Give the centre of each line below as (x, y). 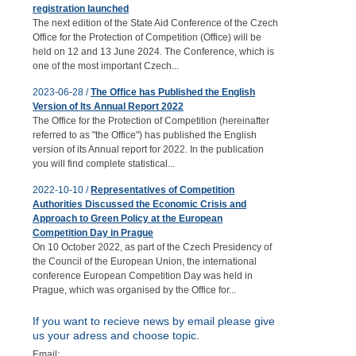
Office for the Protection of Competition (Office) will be (147, 37)
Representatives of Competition (163, 190)
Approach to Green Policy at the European (128, 219)
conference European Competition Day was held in (143, 276)
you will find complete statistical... (104, 164)
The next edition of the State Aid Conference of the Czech (155, 23)
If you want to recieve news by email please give (154, 321)
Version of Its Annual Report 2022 (108, 106)
